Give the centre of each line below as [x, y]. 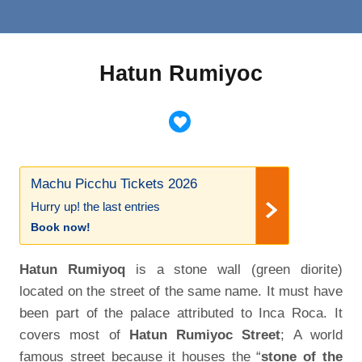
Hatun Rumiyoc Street [205, 335]
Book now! [61, 227]
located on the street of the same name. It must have [181, 291]
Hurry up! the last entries [96, 207]
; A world [311, 335]
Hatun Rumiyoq [73, 269]
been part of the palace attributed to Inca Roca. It [181, 313]
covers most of [74, 335]
